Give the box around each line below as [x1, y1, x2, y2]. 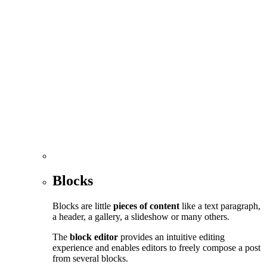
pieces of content [113, 201, 179, 212]
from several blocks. [52, 253, 128, 264]
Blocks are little [52, 201, 113, 212]
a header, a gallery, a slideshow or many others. [52, 212, 229, 222]
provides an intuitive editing [118, 232, 225, 243]
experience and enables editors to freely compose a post [52, 243, 260, 253]
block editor [70, 232, 118, 243]
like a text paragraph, [179, 201, 260, 212]
